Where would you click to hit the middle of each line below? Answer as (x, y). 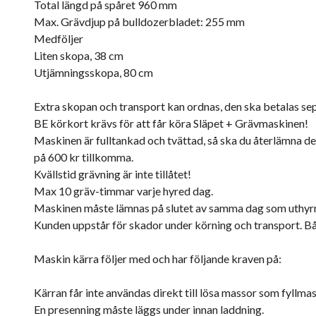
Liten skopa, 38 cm (79, 55)
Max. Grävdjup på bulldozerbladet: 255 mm (139, 22)
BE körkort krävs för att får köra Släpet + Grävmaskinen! (171, 123)
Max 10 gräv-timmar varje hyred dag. (123, 191)
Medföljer (59, 38)
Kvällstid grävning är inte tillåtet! (113, 174)
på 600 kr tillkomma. (84, 157)
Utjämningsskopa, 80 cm (93, 72)
